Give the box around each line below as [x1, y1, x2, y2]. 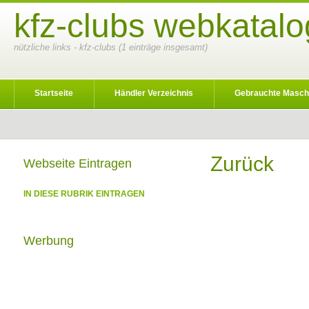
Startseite [34, 88, 73, 98]
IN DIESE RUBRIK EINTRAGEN [23, 189, 145, 199]
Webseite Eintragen [23, 157, 132, 170]
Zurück [210, 152, 274, 175]
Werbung [23, 234, 74, 248]
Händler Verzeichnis [114, 88, 193, 98]
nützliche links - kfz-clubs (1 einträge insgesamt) [14, 42, 208, 52]
